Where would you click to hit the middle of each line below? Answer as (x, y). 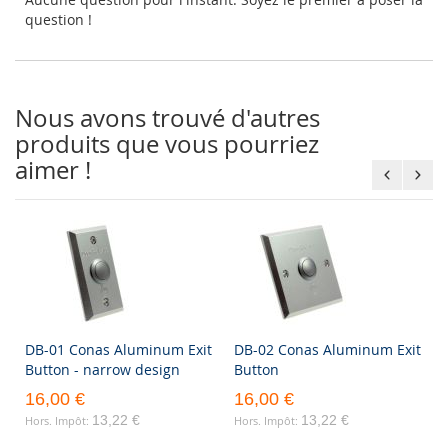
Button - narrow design (102, 369)
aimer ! (53, 170)
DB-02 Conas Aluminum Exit (327, 349)
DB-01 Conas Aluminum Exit (118, 349)
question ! (58, 19)
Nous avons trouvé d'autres (167, 118)
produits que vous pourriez (167, 144)
